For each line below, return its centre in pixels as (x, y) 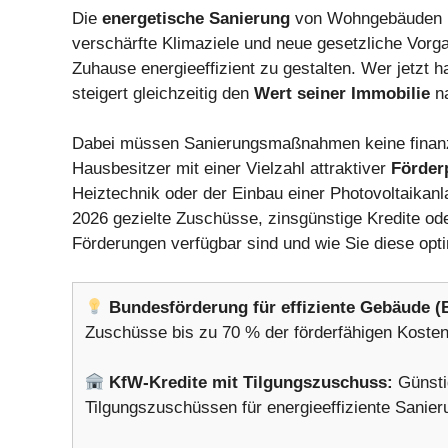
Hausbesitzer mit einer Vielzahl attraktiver (231, 169)
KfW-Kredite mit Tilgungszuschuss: (251, 383)
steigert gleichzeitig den (163, 93)
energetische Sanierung (196, 18)
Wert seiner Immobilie (342, 93)
